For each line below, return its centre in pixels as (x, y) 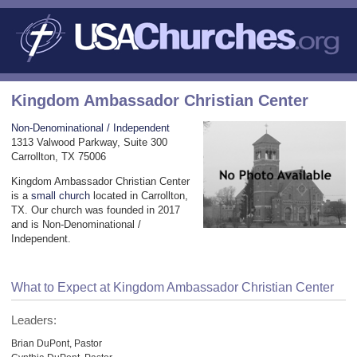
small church (61, 195)
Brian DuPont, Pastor (57, 343)
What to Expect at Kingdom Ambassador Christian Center (173, 287)
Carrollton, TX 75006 (59, 156)
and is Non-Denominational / (76, 224)
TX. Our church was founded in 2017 (96, 210)
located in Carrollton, (139, 195)
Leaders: (34, 320)
